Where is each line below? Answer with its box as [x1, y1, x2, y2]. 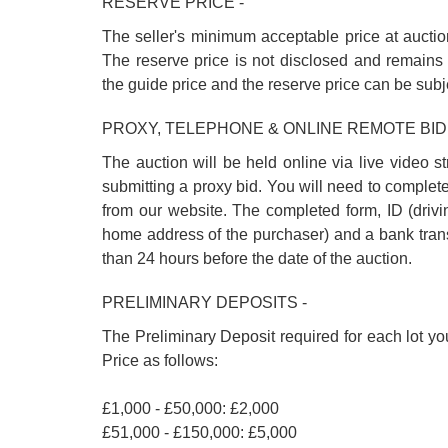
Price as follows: [102, 352, 218, 369]
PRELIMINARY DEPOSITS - [102, 294, 307, 311]
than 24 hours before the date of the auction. [102, 250, 412, 267]
